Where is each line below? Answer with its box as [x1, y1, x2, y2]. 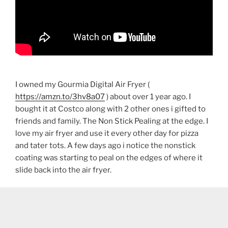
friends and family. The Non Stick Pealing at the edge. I [15, 116, 208, 126]
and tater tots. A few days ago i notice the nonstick [15, 140, 195, 150]
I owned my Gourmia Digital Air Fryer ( [15, 79, 150, 89]
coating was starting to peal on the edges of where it [15, 153, 203, 162]
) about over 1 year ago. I [105, 92, 191, 101]
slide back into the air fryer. [15, 165, 111, 175]
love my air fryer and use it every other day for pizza [15, 128, 198, 138]
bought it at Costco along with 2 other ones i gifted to [15, 104, 206, 113]
